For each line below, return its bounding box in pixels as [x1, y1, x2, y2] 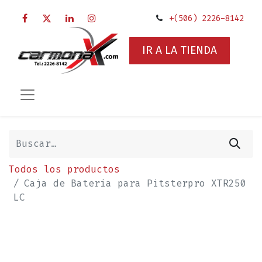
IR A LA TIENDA [142, 43, 217, 57]
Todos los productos [9, 163, 120, 175]
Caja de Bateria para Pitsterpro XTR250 [24, 177, 246, 189]
